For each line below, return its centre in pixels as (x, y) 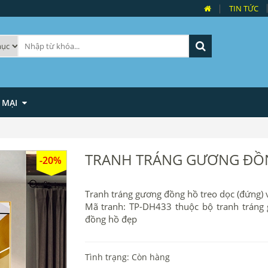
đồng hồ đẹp (111, 219)
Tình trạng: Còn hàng (127, 257)
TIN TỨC (244, 8)
